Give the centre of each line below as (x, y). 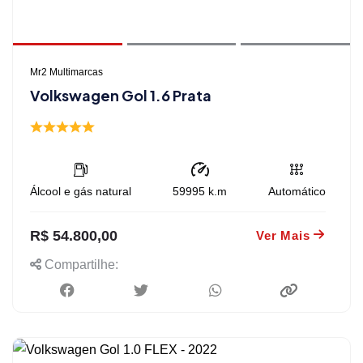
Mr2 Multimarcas (66, 72)
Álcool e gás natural (81, 191)
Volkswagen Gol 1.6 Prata (121, 95)
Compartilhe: (80, 264)
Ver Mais (283, 235)
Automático (297, 191)
